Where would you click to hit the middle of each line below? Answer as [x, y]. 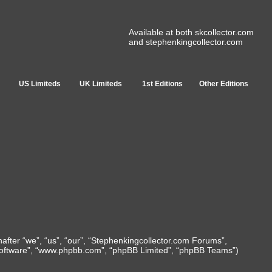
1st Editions [162, 84]
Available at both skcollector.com [191, 32]
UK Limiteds [101, 84]
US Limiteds [39, 84]
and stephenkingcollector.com [186, 42]
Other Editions [223, 84]
